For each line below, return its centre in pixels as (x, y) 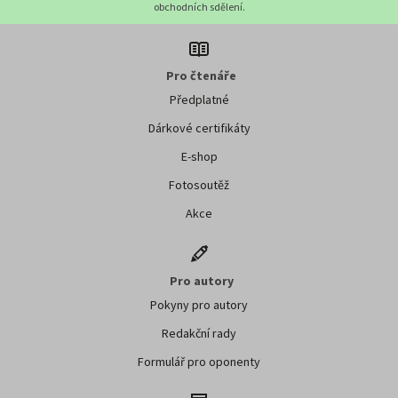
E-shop (199, 157)
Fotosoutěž (199, 185)
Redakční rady (199, 334)
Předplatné (199, 100)
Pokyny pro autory (199, 305)
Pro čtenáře (201, 76)
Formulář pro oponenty (199, 362)
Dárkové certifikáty (199, 128)
